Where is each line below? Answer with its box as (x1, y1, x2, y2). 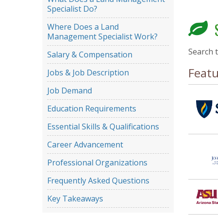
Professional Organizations (47, 157, 147, 168)
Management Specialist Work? (47, 31, 158, 42)
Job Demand (47, 85, 92, 96)
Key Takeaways (47, 193, 103, 204)
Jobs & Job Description (47, 67, 129, 78)
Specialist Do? (47, 3, 97, 15)
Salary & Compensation (47, 49, 132, 60)
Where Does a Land (47, 21, 119, 33)
